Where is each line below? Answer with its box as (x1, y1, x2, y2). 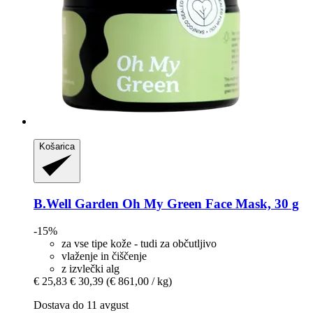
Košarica (39, 140, 75, 152)
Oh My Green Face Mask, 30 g (119, 196, 299, 212)
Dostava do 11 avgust (34, 298, 129, 311)
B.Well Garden (34, 196, 119, 212)
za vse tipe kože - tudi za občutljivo (61, 237, 217, 249)
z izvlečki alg (61, 262, 119, 275)
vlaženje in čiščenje (61, 249, 147, 262)
